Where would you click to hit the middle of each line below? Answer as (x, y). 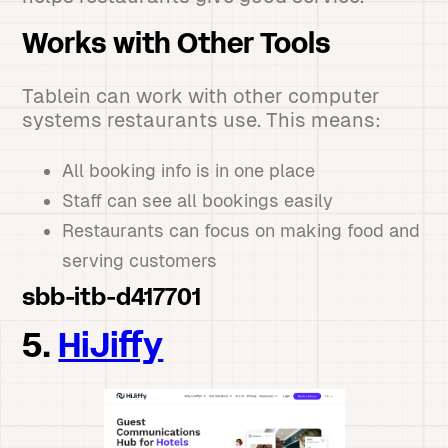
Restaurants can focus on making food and (241, 230)
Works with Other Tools (177, 46)
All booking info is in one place (189, 170)
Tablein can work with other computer (201, 96)
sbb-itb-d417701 (112, 299)
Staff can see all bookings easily (198, 200)
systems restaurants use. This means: (202, 120)
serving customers (140, 260)
